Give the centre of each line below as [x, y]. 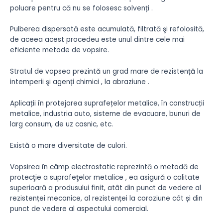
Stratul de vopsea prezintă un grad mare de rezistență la [107, 72]
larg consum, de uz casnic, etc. [61, 124]
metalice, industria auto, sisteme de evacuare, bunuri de [105, 114]
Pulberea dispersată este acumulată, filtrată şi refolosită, [107, 29]
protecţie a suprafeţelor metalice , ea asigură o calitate [105, 177]
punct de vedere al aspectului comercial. [79, 209]
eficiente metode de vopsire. [59, 50]
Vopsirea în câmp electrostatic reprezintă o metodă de [104, 167]
